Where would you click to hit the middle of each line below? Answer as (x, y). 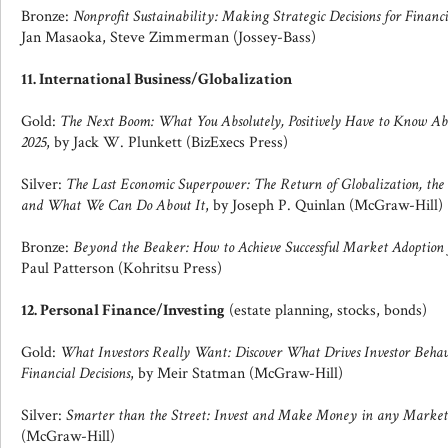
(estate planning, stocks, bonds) (326, 310)
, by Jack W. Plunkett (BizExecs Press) (167, 142)
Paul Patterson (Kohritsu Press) (121, 268)
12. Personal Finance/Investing (123, 310)
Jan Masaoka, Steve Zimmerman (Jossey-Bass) (168, 37)
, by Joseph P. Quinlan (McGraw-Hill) (324, 205)
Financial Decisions (75, 373)
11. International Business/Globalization (156, 79)
